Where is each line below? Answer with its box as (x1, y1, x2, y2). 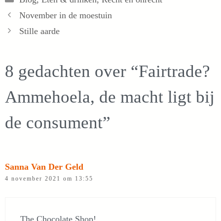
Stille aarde (19, 26, 60, 37)
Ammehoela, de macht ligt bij (5, 87, 215, 107)
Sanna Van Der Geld (5, 162, 83, 172)
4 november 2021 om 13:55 (5, 175, 93, 183)
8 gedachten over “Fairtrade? (5, 62, 210, 81)
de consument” (5, 113, 110, 133)
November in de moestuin (19, 10, 112, 21)
